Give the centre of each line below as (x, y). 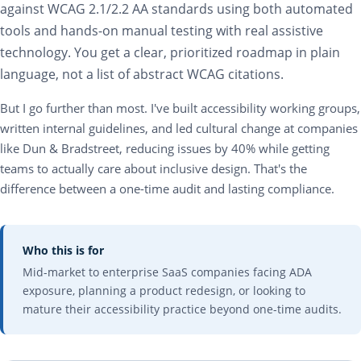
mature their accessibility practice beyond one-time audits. (182, 309)
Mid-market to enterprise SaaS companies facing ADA (167, 272)
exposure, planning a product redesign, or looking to (164, 290)
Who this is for (63, 250)
